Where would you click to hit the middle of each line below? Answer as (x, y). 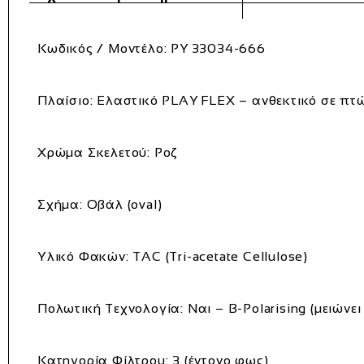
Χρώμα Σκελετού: (94, 152)
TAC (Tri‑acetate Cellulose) (219, 256)
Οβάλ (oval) (122, 204)
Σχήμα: (60, 204)
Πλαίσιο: (65, 100)
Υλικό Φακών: (83, 256)
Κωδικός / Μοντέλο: (102, 48)
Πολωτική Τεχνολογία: (110, 308)
